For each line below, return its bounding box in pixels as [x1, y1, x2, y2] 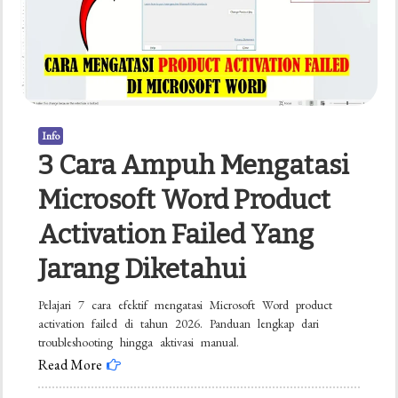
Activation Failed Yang [38, 218, 314, 251]
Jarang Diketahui [38, 252, 247, 285]
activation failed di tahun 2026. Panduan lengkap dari [38, 314, 320, 331]
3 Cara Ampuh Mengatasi [38, 148, 350, 181]
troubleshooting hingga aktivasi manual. [38, 333, 240, 350]
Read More [38, 354, 103, 374]
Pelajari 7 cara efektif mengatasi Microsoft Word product [38, 296, 333, 313]
